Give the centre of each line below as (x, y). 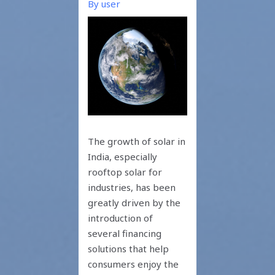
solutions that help (129, 249)
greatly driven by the (134, 203)
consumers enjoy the (134, 264)
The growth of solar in (137, 141)
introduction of (121, 218)
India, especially (123, 157)
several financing (125, 234)
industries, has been (132, 188)
